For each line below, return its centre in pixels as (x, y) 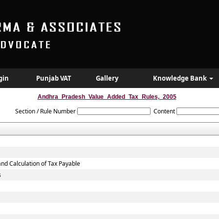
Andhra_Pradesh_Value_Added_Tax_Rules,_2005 (107, 97)
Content (164, 111)
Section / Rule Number (45, 111)
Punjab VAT (54, 78)
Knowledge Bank (181, 78)
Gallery (107, 78)
